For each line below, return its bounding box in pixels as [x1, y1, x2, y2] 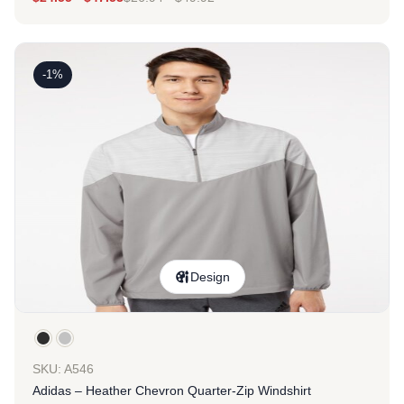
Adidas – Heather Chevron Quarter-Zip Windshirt [32, 383, 311, 398]
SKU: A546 [32, 362, 94, 376]
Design [190, 270, 230, 284]
